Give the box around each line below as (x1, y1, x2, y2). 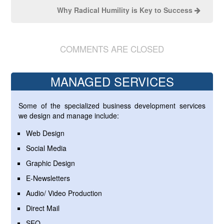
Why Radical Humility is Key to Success (56, 5, 192, 15)
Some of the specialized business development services (18, 100, 205, 111)
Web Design (26, 128, 65, 138)
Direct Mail (26, 203, 60, 213)
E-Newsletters (26, 173, 70, 183)
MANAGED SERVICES (50, 72, 174, 90)
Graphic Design (26, 158, 75, 168)
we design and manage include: (18, 110, 119, 121)
